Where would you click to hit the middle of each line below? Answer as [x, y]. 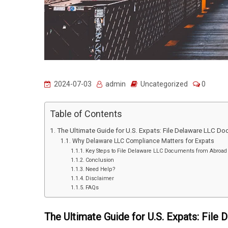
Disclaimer [99, 179]
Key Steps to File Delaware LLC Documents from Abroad [156, 151]
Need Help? [100, 169]
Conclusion [99, 160]
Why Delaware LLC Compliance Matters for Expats [143, 141]
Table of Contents [86, 114]
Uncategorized [164, 84]
